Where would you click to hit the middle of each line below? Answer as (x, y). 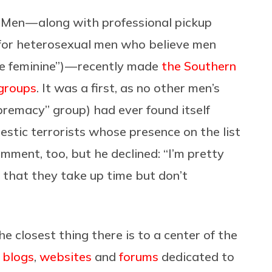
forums (139, 256)
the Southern (199, 66)
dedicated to (196, 256)
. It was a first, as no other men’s (128, 87)
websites (66, 256)
